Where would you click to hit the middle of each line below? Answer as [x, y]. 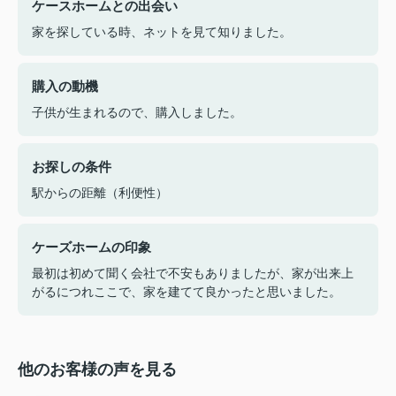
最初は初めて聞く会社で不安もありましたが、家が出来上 [193, 273]
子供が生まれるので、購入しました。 [137, 112]
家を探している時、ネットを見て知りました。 [162, 31]
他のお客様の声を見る [97, 369]
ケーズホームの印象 [91, 247]
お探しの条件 [72, 166]
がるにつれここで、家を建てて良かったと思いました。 [187, 291]
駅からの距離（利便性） [100, 192]
